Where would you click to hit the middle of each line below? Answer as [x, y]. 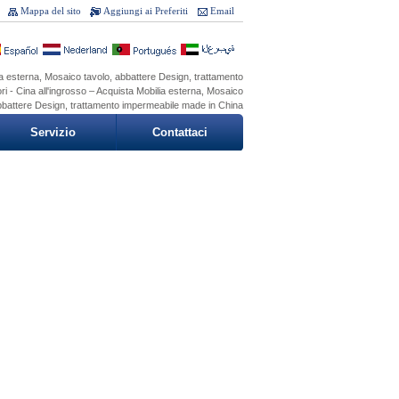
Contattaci [180, 132]
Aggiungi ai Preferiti [146, 11]
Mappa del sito [51, 11]
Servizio [53, 132]
